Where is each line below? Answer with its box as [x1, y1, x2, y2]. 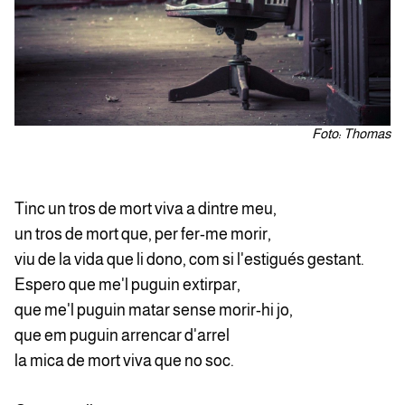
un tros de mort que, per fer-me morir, [14, 224, 274, 243]
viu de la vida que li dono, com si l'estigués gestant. [14, 250, 367, 268]
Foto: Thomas [312, 125, 391, 141]
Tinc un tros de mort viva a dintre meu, [14, 199, 277, 218]
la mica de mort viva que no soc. [14, 351, 237, 370]
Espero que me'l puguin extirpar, [14, 275, 240, 294]
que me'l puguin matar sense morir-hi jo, [14, 300, 293, 319]
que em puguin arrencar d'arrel [14, 325, 230, 344]
